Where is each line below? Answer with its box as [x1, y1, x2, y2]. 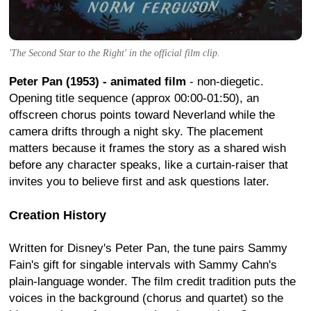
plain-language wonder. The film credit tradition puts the [9, 274, 296, 288]
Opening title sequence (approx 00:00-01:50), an [9, 91, 259, 105]
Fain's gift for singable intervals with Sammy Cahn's [9, 258, 277, 271]
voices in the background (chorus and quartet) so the [9, 291, 283, 305]
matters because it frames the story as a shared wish [9, 141, 286, 155]
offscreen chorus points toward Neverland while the [9, 108, 275, 121]
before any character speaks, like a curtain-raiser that [9, 158, 288, 171]
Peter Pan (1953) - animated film [9, 74, 186, 88]
